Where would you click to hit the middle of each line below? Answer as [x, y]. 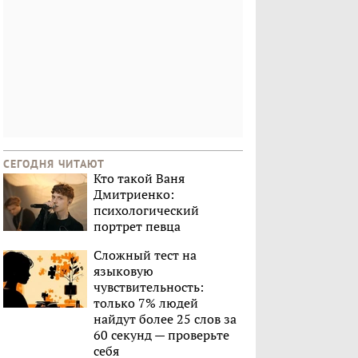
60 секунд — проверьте [161, 335]
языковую [123, 271]
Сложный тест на [145, 255]
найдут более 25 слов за [165, 319]
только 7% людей [146, 303]
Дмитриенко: [134, 195]
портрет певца [137, 227]
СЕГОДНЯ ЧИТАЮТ [54, 164]
